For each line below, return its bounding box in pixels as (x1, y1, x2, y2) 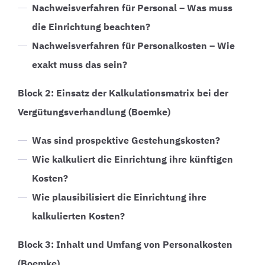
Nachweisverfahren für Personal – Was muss (32, 1, 232, 14)
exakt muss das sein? (32, 58, 127, 70)
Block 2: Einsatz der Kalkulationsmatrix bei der (18, 86, 228, 99)
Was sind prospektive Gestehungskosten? (32, 134, 220, 146)
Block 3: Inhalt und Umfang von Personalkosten (18, 238, 232, 250)
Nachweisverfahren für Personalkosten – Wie (32, 39, 235, 51)
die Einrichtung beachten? (32, 20, 150, 33)
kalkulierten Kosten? (32, 209, 125, 222)
